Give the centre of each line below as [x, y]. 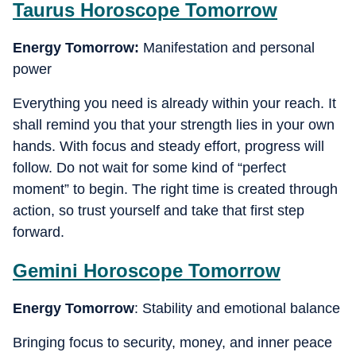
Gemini [45, 270]
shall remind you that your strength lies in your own [174, 124]
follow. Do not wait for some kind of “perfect [149, 167]
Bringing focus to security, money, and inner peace [172, 342]
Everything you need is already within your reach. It [174, 103]
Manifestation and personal [229, 47]
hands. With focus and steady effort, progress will [168, 146]
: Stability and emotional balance [237, 308]
